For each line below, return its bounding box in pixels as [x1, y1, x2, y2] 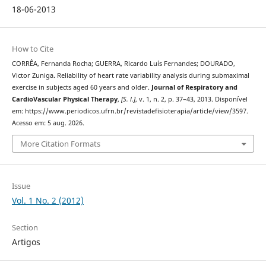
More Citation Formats [20, 138, 100, 150]
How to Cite [11, 43, 53, 54]
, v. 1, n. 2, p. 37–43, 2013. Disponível [135, 94, 248, 103]
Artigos [11, 236, 40, 248]
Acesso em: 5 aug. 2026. [11, 118, 84, 127]
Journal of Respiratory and [151, 83, 237, 91]
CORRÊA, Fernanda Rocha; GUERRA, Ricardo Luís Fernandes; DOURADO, [11, 59, 235, 68]
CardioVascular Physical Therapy [11, 94, 118, 103]
